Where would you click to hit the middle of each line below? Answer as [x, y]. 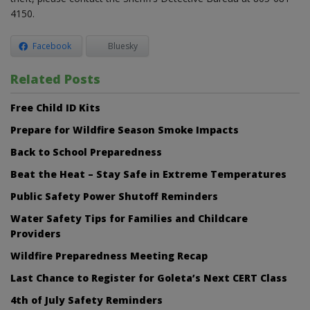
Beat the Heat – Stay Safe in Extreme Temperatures [148, 174]
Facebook [52, 46]
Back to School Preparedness [86, 152]
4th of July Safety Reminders [86, 300]
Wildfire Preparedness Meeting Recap [109, 255]
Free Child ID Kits [55, 107]
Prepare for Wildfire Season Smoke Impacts [125, 129]
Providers [36, 233]
